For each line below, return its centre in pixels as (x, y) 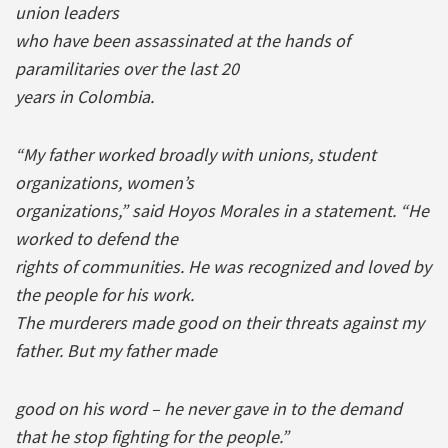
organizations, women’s (104, 182)
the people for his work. (104, 294)
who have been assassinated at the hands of (182, 40)
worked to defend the (96, 238)
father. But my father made (116, 350)
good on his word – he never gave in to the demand (208, 408)
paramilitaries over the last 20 (127, 68)
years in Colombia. (84, 96)
